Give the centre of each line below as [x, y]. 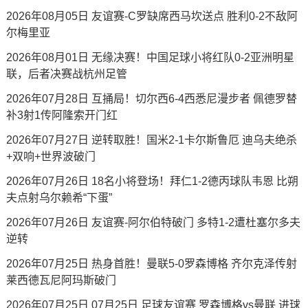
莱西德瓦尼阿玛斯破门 [61, 280]
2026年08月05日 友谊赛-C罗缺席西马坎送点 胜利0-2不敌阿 [152, 16]
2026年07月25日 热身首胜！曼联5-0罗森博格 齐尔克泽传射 [151, 264]
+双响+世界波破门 [51, 156]
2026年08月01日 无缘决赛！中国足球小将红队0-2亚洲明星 [150, 57]
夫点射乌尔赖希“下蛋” [59, 198]
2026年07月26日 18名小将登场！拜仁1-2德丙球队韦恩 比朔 [152, 181]
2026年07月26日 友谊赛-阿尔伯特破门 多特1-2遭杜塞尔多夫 [153, 222]
